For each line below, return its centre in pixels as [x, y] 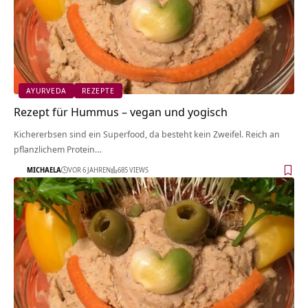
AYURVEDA [47, 91]
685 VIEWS [133, 170]
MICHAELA [44, 170]
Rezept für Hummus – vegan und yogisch [121, 111]
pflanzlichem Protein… [58, 149]
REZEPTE [98, 91]
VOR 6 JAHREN [89, 170]
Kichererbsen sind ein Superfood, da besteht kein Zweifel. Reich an [147, 134]
